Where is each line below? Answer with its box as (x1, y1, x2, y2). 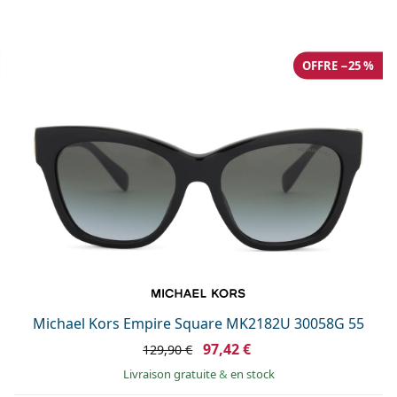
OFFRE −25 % (302, 57, 374, 74)
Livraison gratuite (122, 365, 219, 382)
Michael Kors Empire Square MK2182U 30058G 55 (33, 313, 364, 333)
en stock (230, 365, 275, 382)
